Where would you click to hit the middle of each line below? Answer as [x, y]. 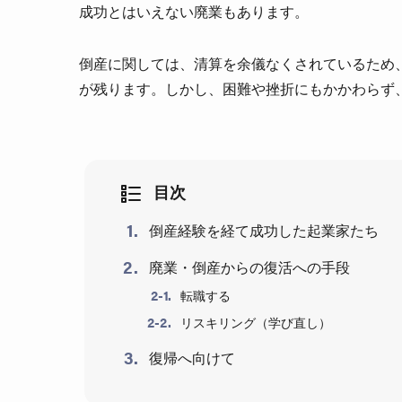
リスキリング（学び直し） [256, 323]
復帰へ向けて [192, 358]
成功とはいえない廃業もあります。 [194, 12]
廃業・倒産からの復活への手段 [249, 267]
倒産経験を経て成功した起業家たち [264, 231]
